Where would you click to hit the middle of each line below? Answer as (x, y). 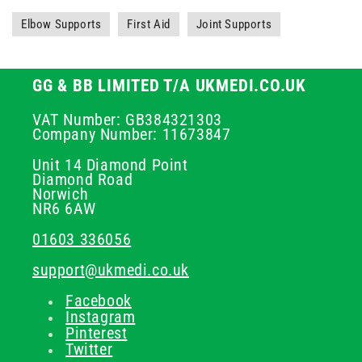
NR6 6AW (64, 208)
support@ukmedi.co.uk (111, 270)
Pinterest (97, 333)
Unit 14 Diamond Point (110, 165)
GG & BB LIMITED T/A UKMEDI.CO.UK (169, 86)
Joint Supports (234, 24)
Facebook (99, 301)
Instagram (101, 317)
